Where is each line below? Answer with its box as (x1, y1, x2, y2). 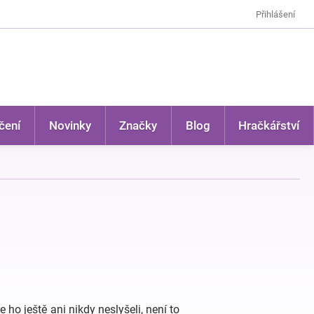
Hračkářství (238, 118, 300, 132)
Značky (119, 118, 158, 132)
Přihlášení (256, 8, 295, 20)
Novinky (48, 118, 91, 132)
